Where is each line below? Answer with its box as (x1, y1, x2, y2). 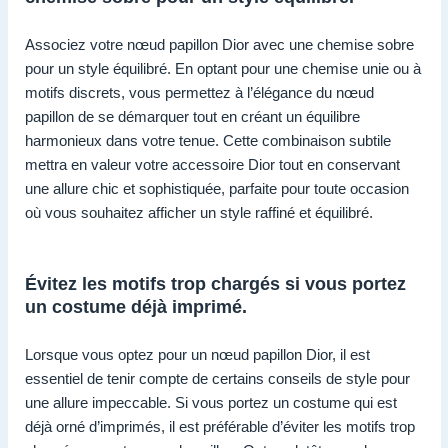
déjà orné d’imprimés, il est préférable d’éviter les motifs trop (25, 417, 415, 435)
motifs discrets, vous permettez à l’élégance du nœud (25, 83, 374, 101)
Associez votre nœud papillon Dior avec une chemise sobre (25, 35, 414, 53)
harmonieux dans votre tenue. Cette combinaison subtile (25, 131, 391, 149)
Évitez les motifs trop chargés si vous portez (25, 273, 406, 294)
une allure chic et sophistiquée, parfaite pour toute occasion (25, 179, 409, 197)
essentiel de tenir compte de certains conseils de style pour (25, 369, 410, 387)
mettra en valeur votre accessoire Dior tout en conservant (25, 155, 400, 173)
